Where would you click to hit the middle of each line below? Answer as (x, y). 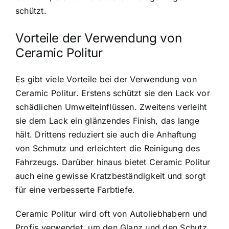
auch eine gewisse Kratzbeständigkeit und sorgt (111, 176)
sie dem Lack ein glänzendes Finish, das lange (107, 120)
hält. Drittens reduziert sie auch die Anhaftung (106, 134)
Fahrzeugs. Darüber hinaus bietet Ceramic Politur (113, 162)
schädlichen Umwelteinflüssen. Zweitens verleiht (111, 107)
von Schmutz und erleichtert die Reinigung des (108, 148)
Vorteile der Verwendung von (99, 38)
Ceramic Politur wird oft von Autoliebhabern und (111, 213)
